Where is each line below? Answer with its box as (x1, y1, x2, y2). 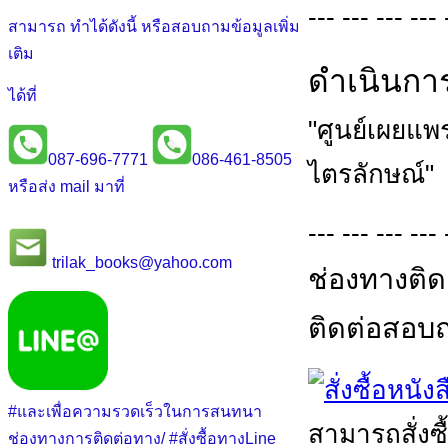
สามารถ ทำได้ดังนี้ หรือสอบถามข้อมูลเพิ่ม (8, 18, 300, 35)
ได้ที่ (8, 87, 37, 104)
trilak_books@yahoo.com (48, 254, 232, 271)
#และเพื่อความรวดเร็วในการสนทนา (8, 403, 262, 420)
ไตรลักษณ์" (308, 158, 434, 189)
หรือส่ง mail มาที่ (8, 178, 125, 195)
